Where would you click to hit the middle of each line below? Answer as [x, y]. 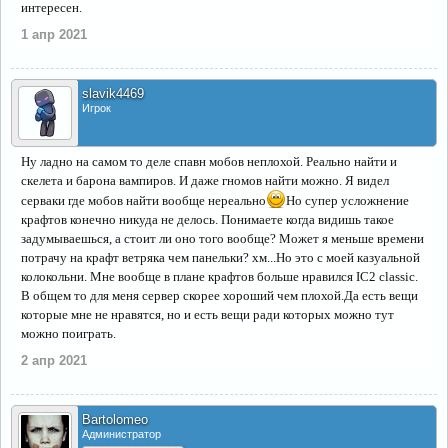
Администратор [121, 434]
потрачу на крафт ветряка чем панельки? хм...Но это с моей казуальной [220, 257]
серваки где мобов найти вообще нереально [143, 200]
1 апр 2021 [54, 34]
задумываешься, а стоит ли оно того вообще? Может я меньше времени [222, 238]
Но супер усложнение [347, 200]
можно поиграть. [68, 333]
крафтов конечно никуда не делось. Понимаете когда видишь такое [207, 219]
